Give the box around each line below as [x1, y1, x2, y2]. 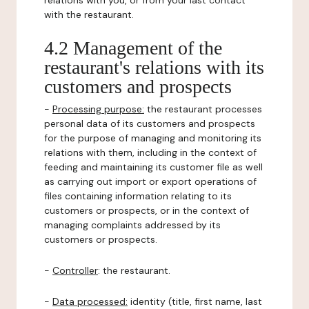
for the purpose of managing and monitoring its [44, 132, 261, 144]
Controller [52, 264, 98, 277]
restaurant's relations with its [44, 57, 264, 78]
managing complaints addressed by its [44, 219, 221, 231]
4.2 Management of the [44, 37, 222, 59]
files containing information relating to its [44, 190, 232, 202]
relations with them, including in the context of [44, 146, 257, 159]
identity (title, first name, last [128, 295, 262, 308]
